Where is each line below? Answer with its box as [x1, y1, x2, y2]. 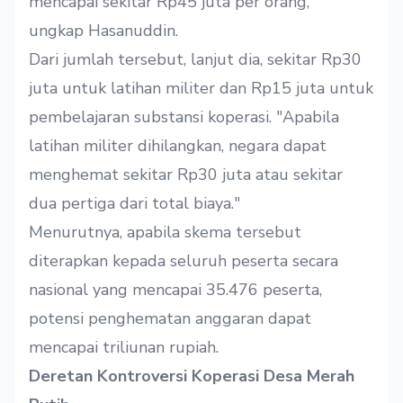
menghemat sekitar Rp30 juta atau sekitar [29, 164, 343, 186]
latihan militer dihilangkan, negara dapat [29, 135, 327, 157]
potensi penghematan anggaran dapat [29, 308, 311, 330]
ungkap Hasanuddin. [29, 20, 178, 42]
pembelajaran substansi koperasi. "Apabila [29, 106, 339, 129]
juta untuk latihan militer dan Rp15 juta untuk [29, 77, 373, 100]
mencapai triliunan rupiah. [29, 336, 219, 359]
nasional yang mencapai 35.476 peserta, [29, 279, 322, 301]
